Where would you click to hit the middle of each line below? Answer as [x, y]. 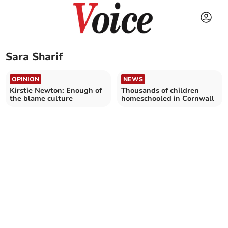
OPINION [26, 79]
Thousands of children [160, 90]
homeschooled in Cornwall [168, 98]
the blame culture [41, 98]
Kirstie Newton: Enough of [56, 90]
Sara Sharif [34, 57]
